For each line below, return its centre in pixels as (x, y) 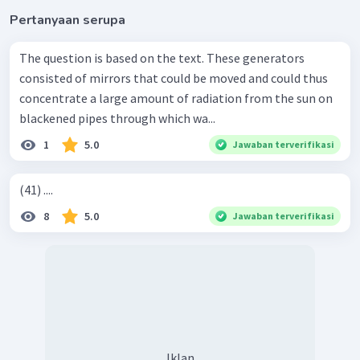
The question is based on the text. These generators (113, 58)
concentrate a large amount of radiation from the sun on (176, 98)
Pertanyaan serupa (67, 20)
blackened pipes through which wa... (117, 119)
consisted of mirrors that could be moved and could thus (174, 78)
